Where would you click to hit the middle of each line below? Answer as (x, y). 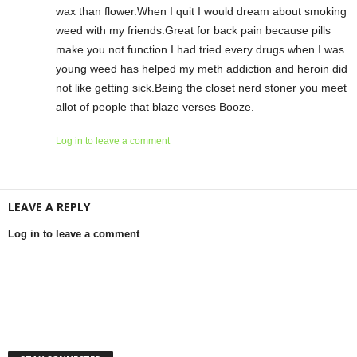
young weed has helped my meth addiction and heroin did (202, 68)
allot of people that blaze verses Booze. (155, 106)
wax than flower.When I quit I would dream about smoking (201, 11)
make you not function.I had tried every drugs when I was (200, 49)
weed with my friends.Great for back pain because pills (193, 30)
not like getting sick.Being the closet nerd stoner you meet (201, 87)
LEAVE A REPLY (49, 206)
